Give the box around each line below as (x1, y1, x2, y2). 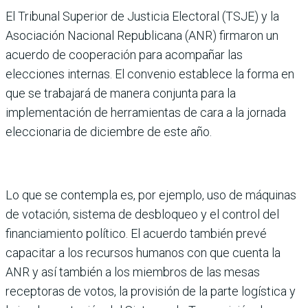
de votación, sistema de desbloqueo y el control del (5, 206, 279, 221)
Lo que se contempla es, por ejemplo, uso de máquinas (5, 187, 296, 202)
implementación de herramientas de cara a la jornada (5, 104, 286, 120)
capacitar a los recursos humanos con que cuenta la (5, 245, 280, 260)
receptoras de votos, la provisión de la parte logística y (5, 283, 296, 298)
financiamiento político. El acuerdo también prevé (5, 225, 267, 241)
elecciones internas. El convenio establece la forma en (5, 66, 294, 81)
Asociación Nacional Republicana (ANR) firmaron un (5, 27, 278, 43)
